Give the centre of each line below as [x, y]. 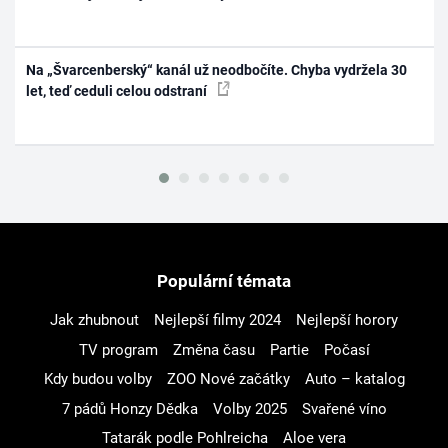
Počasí [346, 349]
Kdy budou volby [97, 379]
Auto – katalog [354, 379]
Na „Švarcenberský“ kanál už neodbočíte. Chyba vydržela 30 [217, 69]
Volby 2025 [249, 408]
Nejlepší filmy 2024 [217, 320]
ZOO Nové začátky [228, 379]
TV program [118, 349]
